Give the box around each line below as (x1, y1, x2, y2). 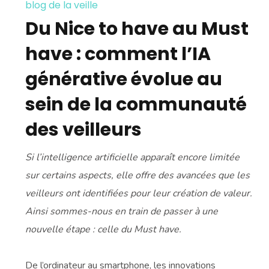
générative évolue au (25, 66, 223, 92)
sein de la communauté (25, 91, 247, 117)
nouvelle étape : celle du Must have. (25, 222, 182, 236)
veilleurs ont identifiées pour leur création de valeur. (25, 186, 253, 200)
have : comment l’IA (25, 41, 211, 67)
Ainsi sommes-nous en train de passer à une (25, 204, 219, 218)
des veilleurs (25, 116, 142, 142)
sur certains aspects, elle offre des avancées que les (25, 168, 250, 182)
